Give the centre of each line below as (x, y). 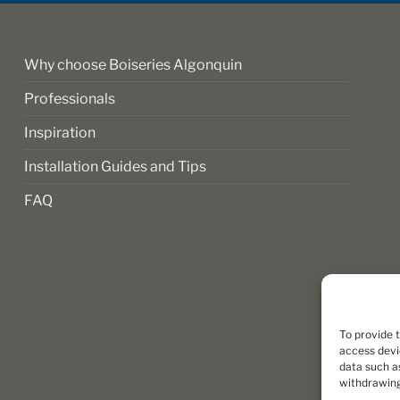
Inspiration (60, 133)
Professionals (70, 99)
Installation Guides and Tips (116, 167)
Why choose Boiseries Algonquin (133, 65)
